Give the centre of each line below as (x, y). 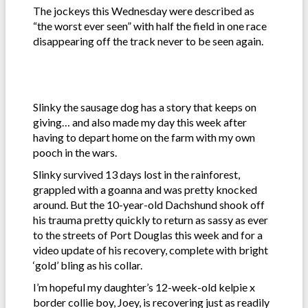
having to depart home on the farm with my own (144, 137)
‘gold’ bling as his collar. (88, 265)
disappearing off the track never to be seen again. (148, 41)
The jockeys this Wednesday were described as (144, 10)
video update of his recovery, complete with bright (151, 250)
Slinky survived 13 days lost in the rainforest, (136, 174)
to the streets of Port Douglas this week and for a (148, 234)
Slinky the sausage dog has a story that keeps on (145, 107)
